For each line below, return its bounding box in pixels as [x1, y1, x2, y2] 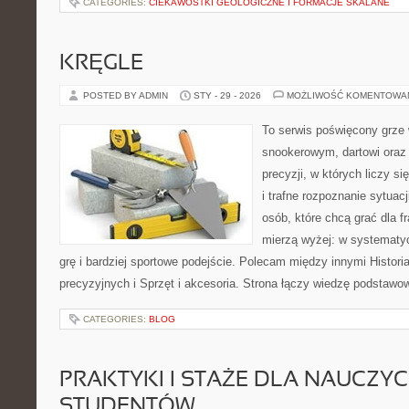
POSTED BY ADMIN [83, 90, 171, 100]
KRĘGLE [59, 54, 143, 74]
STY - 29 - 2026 [194, 90, 261, 100]
